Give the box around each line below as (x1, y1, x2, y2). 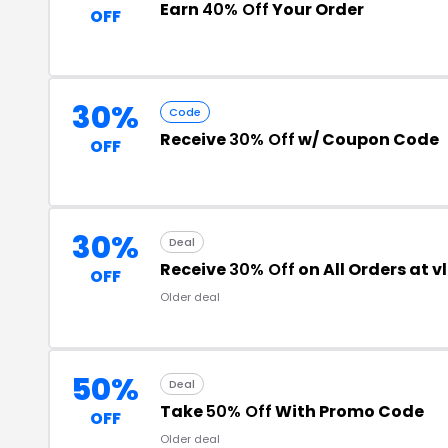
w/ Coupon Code (295, 127, 439, 151)
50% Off (206, 399, 272, 423)
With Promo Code (272, 399, 424, 423)
